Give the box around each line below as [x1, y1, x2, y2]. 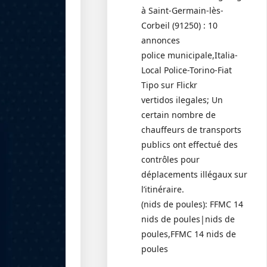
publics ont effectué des [141, 139, 238, 150]
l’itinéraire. [141, 184, 185, 195]
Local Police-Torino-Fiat [141, 64, 232, 76]
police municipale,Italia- [141, 49, 238, 61]
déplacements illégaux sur [141, 169, 248, 180]
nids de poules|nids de [141, 213, 235, 225]
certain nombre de [141, 109, 216, 120]
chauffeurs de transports [141, 124, 242, 135]
